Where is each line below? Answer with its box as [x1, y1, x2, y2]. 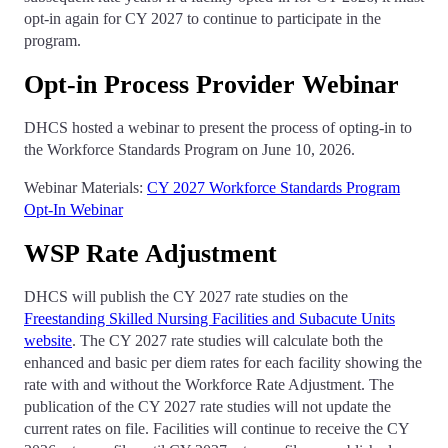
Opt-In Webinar [24, 201, 123, 219]
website [24, 332, 72, 350]
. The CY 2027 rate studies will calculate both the [72, 332, 383, 350]
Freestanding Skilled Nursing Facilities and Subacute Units [24, 310, 395, 328]
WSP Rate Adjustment [24, 239, 277, 269]
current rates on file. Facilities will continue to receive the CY [24, 420, 409, 438]
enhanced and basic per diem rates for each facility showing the [24, 354, 422, 372]
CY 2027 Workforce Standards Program [147, 179, 400, 197]
